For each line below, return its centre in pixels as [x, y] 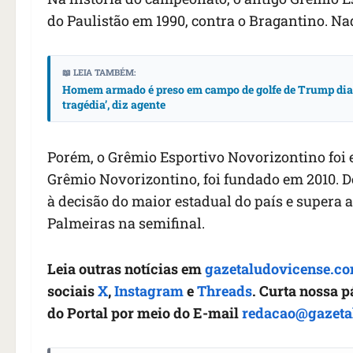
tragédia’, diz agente [114, 105]
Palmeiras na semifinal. [126, 223]
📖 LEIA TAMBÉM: [99, 72]
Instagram [149, 291]
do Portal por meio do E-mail [145, 313]
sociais [72, 291]
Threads [225, 291]
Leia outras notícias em [126, 269]
